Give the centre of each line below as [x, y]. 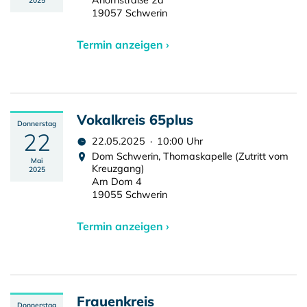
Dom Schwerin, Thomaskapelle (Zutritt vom [190, 156]
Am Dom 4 [117, 182]
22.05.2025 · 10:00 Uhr [147, 141]
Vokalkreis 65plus [135, 120]
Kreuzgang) [118, 169]
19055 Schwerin [130, 195]
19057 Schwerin [130, 13]
